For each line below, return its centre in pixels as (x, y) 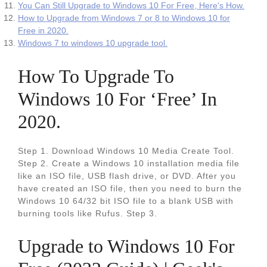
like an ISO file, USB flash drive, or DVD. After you (127, 176)
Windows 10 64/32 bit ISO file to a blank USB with (126, 201)
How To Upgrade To (96, 76)
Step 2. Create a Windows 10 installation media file (129, 163)
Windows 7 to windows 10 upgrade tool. (93, 43)
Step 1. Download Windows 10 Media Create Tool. (126, 151)
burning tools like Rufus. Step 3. (88, 213)
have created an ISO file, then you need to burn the (130, 188)
